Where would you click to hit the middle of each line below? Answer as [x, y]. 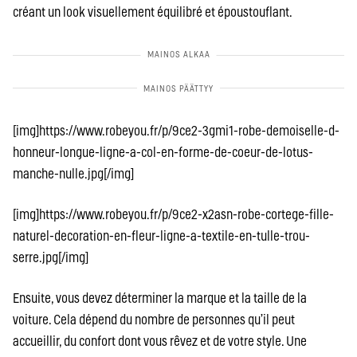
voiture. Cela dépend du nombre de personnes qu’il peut [154, 320]
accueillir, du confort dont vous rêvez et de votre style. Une [160, 341]
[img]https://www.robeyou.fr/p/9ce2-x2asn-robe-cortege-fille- [173, 214]
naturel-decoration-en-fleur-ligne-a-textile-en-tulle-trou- [161, 236]
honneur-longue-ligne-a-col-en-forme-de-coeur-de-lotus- [163, 152]
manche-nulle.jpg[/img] [73, 174]
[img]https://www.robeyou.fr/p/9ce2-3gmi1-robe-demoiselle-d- [176, 131]
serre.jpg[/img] [51, 257]
